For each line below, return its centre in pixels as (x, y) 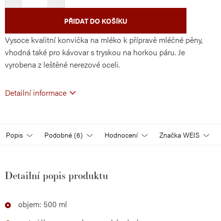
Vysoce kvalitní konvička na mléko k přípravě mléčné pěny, (104, 40)
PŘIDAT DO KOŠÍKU (96, 21)
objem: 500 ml (43, 204)
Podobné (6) (64, 135)
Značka (170, 135)
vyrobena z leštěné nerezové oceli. (62, 64)
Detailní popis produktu (56, 175)
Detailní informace (36, 92)
